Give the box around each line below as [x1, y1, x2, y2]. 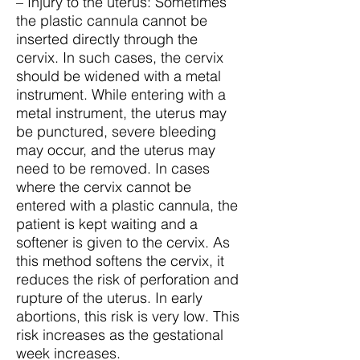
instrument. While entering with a [16, 85, 226, 104]
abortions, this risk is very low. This [16, 307, 239, 325]
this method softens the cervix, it [16, 252, 224, 270]
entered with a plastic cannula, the [16, 196, 238, 215]
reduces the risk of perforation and [16, 270, 239, 288]
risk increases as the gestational [16, 325, 223, 344]
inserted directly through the [16, 30, 198, 48]
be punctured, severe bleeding [16, 122, 216, 141]
